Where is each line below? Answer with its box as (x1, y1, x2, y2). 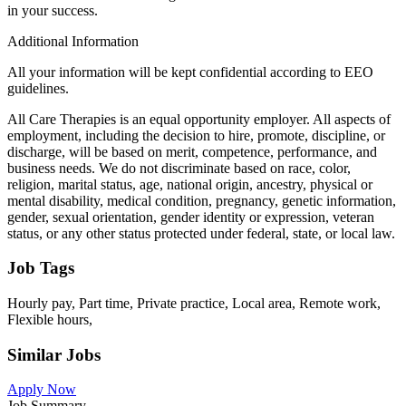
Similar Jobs (7, 344, 101, 364)
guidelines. (7, 80, 69, 96)
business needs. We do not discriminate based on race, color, (7, 159, 351, 176)
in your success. (7, 2, 98, 18)
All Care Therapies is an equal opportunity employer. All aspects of (7, 111, 391, 127)
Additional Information (7, 33, 139, 49)
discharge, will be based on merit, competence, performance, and (7, 143, 377, 159)
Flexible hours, (7, 311, 92, 327)
